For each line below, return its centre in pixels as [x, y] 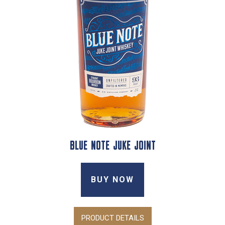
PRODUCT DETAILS [113, 218]
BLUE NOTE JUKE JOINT [113, 146]
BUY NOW [113, 179]
